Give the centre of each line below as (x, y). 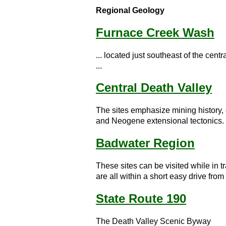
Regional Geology (130, 10)
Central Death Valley (154, 88)
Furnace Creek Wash (155, 32)
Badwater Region (145, 143)
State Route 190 (141, 199)
